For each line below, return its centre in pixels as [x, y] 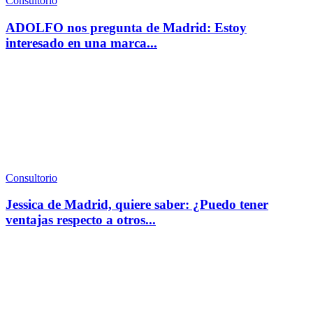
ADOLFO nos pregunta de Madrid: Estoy [126, 27]
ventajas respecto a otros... [81, 220]
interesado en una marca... [81, 43]
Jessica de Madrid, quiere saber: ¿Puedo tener [137, 205]
